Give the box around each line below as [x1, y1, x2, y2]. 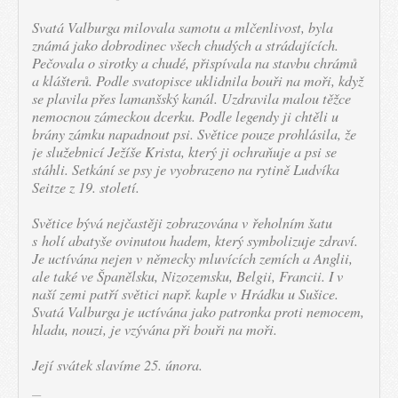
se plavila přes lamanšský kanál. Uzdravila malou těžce [32, 89, 351, 107]
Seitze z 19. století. [32, 178, 139, 196]
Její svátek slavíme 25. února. [32, 355, 203, 374]
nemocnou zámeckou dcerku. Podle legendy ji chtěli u [32, 107, 338, 125]
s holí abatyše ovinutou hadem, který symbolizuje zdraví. [32, 231, 358, 250]
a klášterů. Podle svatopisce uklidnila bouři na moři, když [32, 71, 363, 90]
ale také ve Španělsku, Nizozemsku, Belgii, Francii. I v [32, 267, 343, 285]
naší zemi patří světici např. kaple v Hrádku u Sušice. [32, 284, 338, 303]
